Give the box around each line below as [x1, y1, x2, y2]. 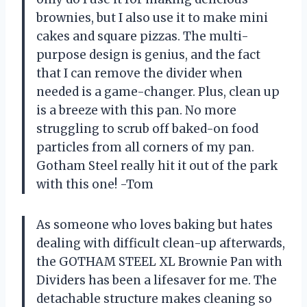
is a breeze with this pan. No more [36, 102, 236, 118]
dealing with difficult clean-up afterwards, [36, 235, 285, 251]
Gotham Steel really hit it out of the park [36, 158, 278, 173]
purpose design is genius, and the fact [36, 47, 260, 62]
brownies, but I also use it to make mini [36, 10, 268, 25]
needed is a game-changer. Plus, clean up [36, 84, 280, 99]
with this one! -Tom [36, 176, 153, 192]
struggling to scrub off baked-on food [36, 121, 258, 136]
